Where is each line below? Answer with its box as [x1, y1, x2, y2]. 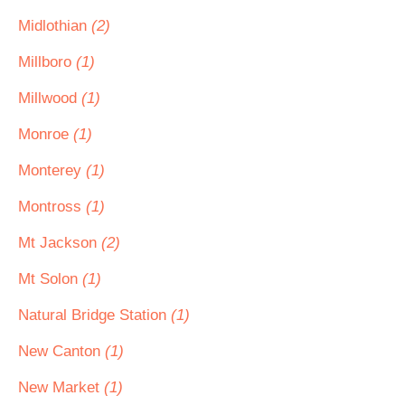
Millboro [18, 53, 76, 71]
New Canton [18, 343, 105, 360]
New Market [18, 379, 104, 396]
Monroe [18, 126, 73, 143]
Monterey [18, 162, 86, 179]
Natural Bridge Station [18, 306, 171, 324]
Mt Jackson [18, 234, 101, 251]
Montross [18, 198, 86, 215]
